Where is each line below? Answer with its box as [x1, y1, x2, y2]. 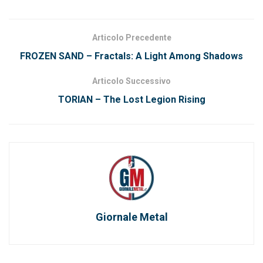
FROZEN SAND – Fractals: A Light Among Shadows [20, 50, 243, 62]
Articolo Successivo [92, 76, 171, 86]
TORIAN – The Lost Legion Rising [58, 93, 205, 105]
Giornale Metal [95, 210, 168, 223]
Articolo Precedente [92, 32, 171, 42]
